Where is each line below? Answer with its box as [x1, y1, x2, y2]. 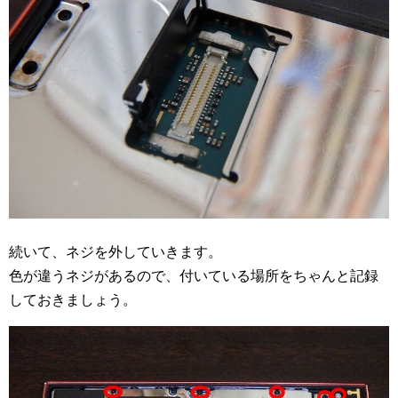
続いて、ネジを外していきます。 [9, 243, 222, 259]
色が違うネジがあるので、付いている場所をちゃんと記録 [9, 267, 378, 283]
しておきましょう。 [9, 291, 137, 307]
